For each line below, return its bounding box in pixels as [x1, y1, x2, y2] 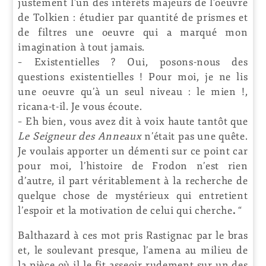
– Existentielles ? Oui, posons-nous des [18, 55, 248, 68]
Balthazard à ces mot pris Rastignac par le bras [18, 229, 248, 242]
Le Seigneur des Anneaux [18, 129, 142, 142]
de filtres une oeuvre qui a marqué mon [18, 26, 248, 39]
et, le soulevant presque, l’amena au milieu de [18, 243, 248, 256]
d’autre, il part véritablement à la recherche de [18, 174, 248, 187]
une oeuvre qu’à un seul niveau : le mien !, [18, 85, 248, 98]
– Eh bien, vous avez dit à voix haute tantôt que [18, 115, 248, 128]
